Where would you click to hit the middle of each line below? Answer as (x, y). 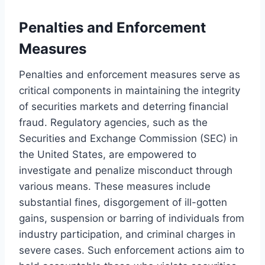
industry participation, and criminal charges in (127, 234)
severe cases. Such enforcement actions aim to (132, 250)
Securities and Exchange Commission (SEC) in (128, 138)
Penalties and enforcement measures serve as (130, 74)
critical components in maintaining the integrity (130, 90)
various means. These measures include (115, 186)
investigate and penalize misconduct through (126, 170)
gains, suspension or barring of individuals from (132, 218)
